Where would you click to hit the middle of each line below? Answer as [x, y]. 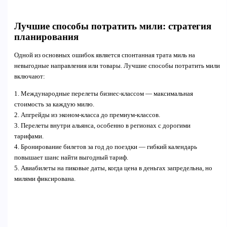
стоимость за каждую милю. [54, 104]
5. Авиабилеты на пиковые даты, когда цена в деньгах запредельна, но [113, 168]
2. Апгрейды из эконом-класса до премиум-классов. [87, 115]
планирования [46, 36]
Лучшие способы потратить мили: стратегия [112, 26]
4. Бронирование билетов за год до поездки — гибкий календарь [105, 147]
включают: [29, 76]
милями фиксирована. [45, 179]
